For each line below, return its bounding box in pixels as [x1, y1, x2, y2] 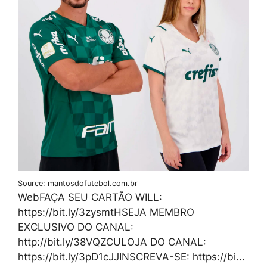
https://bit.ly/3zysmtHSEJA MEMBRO [18, 206, 194, 218]
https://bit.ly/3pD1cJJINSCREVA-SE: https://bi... [18, 250, 245, 263]
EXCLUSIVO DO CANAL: [18, 221, 133, 233]
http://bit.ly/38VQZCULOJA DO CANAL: [18, 235, 206, 248]
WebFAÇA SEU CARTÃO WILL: [18, 191, 162, 203]
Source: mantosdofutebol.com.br [18, 178, 138, 188]
